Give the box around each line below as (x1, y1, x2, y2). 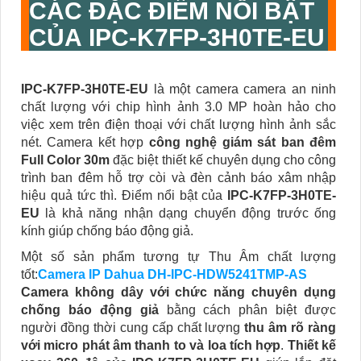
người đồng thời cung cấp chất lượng (21, 321, 245, 335)
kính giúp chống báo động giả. (21, 224, 193, 239)
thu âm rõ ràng (244, 321, 337, 335)
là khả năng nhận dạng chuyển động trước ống (45, 206, 337, 221)
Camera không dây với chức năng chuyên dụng (21, 285, 336, 300)
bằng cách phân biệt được (166, 303, 336, 317)
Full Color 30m (21, 153, 110, 168)
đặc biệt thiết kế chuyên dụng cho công (110, 153, 337, 168)
